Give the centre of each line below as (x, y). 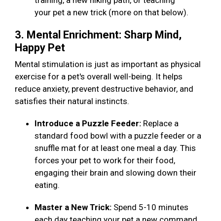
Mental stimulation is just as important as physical (108, 64)
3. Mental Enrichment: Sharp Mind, (98, 35)
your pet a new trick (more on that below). (112, 13)
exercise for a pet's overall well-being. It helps (99, 77)
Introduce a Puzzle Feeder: (89, 124)
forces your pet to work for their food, (105, 161)
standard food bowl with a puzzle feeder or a (118, 136)
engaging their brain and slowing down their (115, 173)
